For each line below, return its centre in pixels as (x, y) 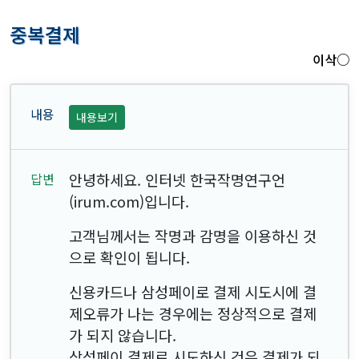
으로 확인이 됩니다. (129, 257)
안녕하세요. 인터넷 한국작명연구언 (177, 179)
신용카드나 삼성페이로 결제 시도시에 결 (193, 291)
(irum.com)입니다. (129, 201)
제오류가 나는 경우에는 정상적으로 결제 (193, 313)
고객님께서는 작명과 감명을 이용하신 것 (193, 235)
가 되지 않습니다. (123, 335)
